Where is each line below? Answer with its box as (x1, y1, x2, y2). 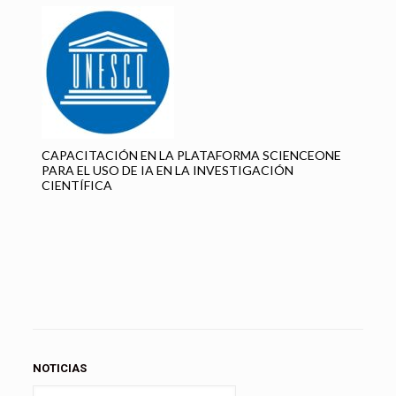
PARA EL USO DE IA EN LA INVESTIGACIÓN (41, 163, 293, 179)
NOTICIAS (32, 361, 87, 375)
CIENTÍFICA (41, 178, 112, 194)
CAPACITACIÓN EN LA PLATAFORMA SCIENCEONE (41, 148, 341, 164)
